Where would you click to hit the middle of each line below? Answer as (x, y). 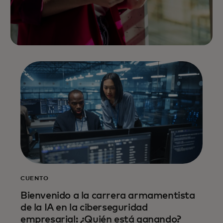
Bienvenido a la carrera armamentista (108, 195)
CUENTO (35, 178)
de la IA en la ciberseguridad (84, 207)
